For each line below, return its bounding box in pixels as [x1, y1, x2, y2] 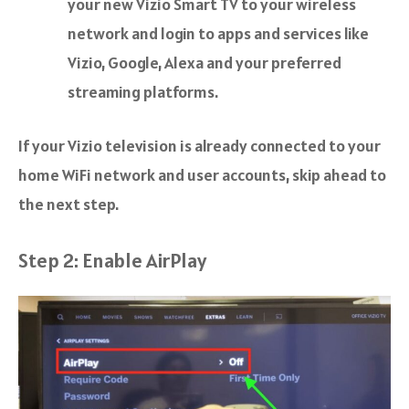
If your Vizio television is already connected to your [18, 134, 381, 156]
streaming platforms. [68, 80, 218, 102]
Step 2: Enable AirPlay [18, 246, 206, 273]
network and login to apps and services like [68, 22, 369, 44]
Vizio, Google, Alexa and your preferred [68, 51, 341, 73]
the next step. [18, 193, 119, 215]
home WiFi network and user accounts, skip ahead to [18, 163, 386, 185]
